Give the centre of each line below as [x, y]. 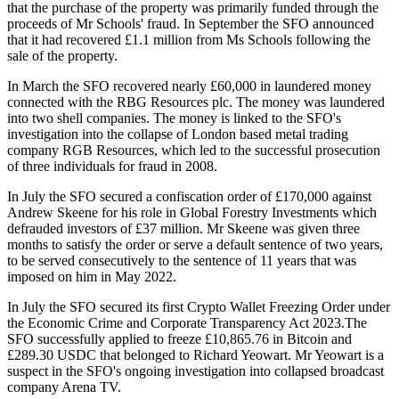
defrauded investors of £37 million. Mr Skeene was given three [183, 229]
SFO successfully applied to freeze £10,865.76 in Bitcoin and [179, 339]
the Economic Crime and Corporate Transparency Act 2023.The [187, 323]
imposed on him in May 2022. [92, 277]
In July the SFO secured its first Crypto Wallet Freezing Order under [199, 307]
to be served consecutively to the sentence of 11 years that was [182, 261]
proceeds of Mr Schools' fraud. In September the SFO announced [191, 24]
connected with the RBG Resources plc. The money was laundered [196, 102]
